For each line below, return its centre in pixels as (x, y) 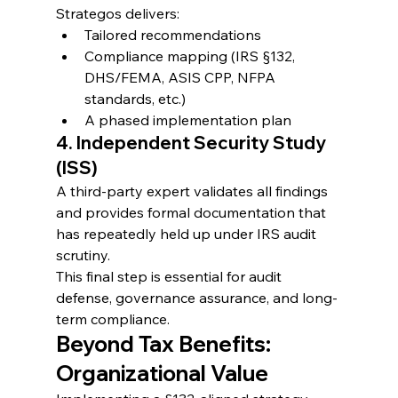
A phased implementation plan (187, 119)
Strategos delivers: (117, 13)
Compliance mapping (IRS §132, (191, 56)
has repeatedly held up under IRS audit (187, 233)
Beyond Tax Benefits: (165, 343)
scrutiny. (83, 255)
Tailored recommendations (172, 34)
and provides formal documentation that (192, 212)
